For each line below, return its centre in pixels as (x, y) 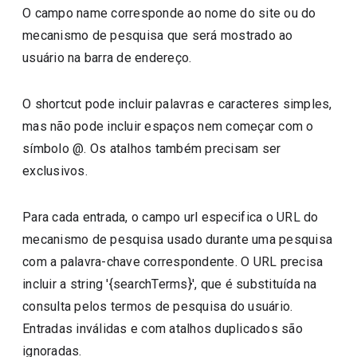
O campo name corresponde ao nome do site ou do (169, 13)
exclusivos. (55, 171)
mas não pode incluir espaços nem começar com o (168, 126)
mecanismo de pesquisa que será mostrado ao (158, 35)
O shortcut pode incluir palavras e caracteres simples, (177, 104)
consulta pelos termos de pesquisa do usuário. (158, 306)
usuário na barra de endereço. (107, 58)
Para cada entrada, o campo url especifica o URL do (171, 217)
